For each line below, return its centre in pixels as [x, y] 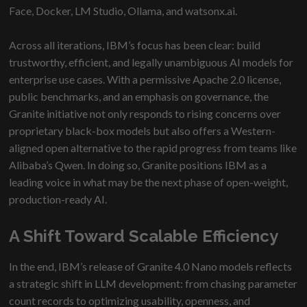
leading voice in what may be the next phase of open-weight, [149, 182]
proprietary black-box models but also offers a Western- [143, 130]
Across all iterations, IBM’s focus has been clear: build [135, 45]
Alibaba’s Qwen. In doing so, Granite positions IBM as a [138, 164]
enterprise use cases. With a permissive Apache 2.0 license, [145, 79]
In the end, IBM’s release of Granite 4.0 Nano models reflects [151, 266]
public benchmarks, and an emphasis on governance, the [139, 96]
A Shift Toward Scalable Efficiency [144, 236]
